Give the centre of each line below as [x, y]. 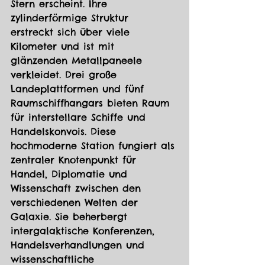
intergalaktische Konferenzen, [85, 231]
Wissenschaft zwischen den [78, 188]
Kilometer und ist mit [64, 46]
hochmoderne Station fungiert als [95, 146]
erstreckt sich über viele [72, 32]
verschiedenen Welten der [76, 203]
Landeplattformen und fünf [79, 89]
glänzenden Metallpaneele [78, 61]
